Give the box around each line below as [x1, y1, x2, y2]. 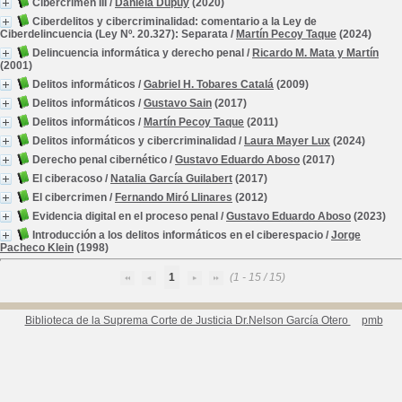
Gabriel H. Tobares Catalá [144, 78, 274, 91]
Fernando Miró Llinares [115, 191, 232, 204]
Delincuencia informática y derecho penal [32, 47, 244, 59]
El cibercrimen [32, 191, 107, 204]
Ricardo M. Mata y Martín [252, 47, 379, 59]
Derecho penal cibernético [32, 153, 167, 166]
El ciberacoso [32, 172, 102, 185]
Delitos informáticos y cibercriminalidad [32, 135, 236, 147]
